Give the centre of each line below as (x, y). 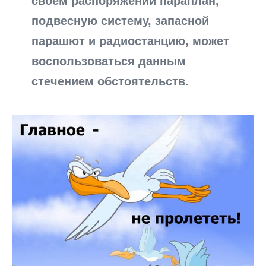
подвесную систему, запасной (121, 20)
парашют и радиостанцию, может (131, 41)
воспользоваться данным (109, 61)
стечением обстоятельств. (110, 81)
